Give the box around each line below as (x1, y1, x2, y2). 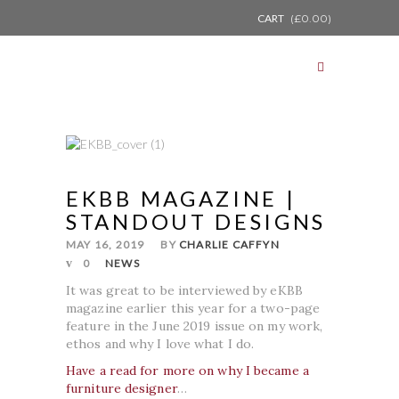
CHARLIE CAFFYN (179, 237, 280, 251)
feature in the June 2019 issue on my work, (66, 317, 323, 334)
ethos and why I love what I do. (66, 335, 255, 352)
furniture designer (66, 379, 177, 396)
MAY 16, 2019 (66, 237, 145, 251)
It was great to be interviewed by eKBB (66, 281, 303, 298)
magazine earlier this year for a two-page (66, 299, 321, 316)
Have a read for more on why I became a (66, 362, 309, 379)
